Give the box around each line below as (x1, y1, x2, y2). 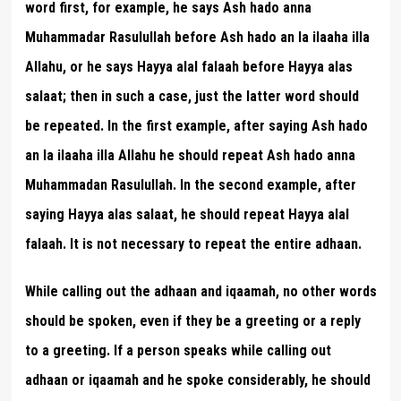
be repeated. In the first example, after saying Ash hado (24, 116, 368, 134)
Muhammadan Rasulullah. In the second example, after (24, 175, 356, 193)
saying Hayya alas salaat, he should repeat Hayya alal (24, 205, 349, 223)
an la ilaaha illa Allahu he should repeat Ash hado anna (24, 146, 355, 164)
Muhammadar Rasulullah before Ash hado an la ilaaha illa (24, 28, 370, 46)
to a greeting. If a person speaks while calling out (24, 341, 331, 359)
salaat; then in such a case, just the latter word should (24, 87, 359, 105)
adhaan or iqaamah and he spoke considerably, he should (24, 371, 371, 388)
